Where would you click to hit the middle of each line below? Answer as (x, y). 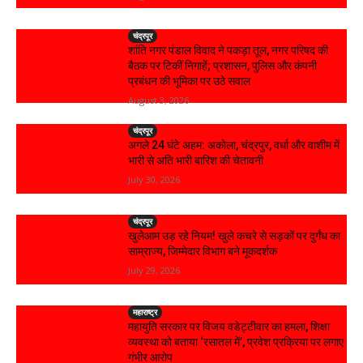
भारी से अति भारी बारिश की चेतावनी (196, 161)
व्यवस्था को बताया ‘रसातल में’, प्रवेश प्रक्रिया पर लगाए (236, 342)
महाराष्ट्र (145, 312)
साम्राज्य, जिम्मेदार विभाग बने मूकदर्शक (203, 252)
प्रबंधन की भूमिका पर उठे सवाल (190, 81)
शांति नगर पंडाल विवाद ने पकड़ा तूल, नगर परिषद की (228, 51)
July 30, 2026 (154, 180)
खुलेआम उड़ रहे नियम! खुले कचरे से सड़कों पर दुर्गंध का (235, 236)
